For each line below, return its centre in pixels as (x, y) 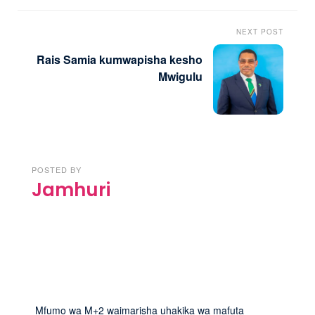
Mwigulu (180, 76)
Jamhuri (71, 189)
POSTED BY (57, 169)
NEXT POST (260, 31)
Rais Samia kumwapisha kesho (120, 59)
